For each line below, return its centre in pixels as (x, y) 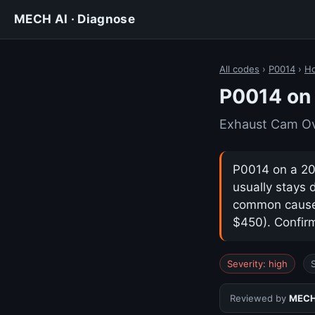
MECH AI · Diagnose (75, 19)
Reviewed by (259, 298)
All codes (239, 69)
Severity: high (257, 264)
